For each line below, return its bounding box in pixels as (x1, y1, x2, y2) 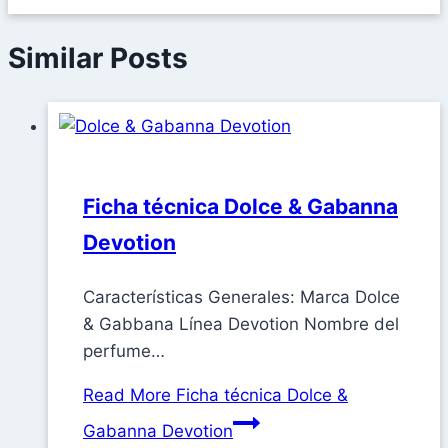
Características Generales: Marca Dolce (83, 287, 400, 308)
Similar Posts (8, 40, 188, 75)
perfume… (83, 341, 165, 362)
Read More (83, 385, 171, 406)
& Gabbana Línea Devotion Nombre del (83, 314, 399, 335)
